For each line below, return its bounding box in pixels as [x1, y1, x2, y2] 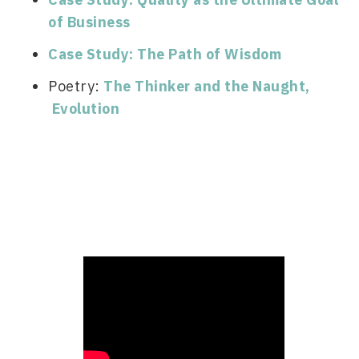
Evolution [48, 99, 119, 118]
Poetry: [48, 77, 103, 95]
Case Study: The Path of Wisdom [48, 45, 281, 63]
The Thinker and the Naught [103, 77, 305, 95]
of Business [48, 13, 131, 31]
